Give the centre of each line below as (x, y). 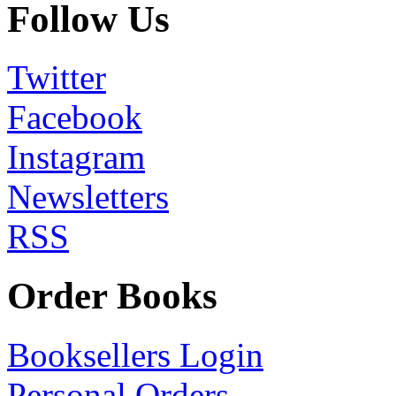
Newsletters (88, 197)
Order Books (112, 296)
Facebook (75, 118)
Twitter (57, 78)
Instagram (76, 157)
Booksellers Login (135, 355)
